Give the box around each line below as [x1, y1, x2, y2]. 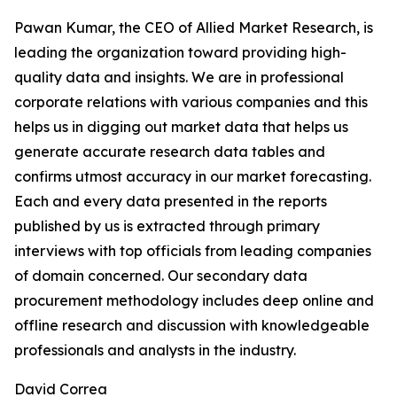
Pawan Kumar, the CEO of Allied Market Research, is [14, 19, 373, 37]
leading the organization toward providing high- [14, 43, 346, 62]
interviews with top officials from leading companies [14, 242, 371, 261]
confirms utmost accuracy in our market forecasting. [14, 167, 371, 186]
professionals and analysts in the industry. [14, 341, 296, 360]
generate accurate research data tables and [14, 143, 325, 161]
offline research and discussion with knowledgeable [14, 316, 370, 335]
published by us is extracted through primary [14, 217, 320, 236]
